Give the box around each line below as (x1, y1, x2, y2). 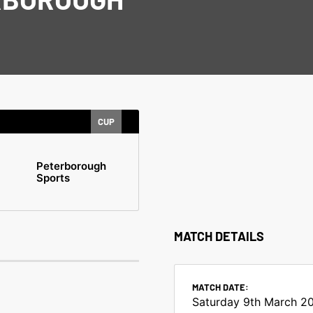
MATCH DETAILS (174, 228, 264, 245)
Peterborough (36, 159, 106, 173)
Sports (36, 171, 70, 184)
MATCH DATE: (192, 282, 249, 293)
